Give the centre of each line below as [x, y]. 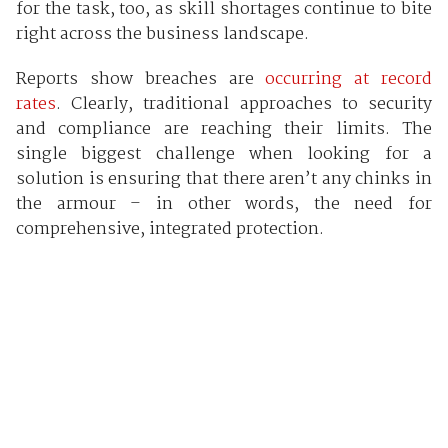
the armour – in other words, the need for [224, 205]
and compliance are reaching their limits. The [224, 130]
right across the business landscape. [162, 35]
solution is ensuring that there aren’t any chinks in [224, 180]
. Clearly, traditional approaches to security [244, 105]
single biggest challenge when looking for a [224, 155]
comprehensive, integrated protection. [169, 230]
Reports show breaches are [140, 80]
